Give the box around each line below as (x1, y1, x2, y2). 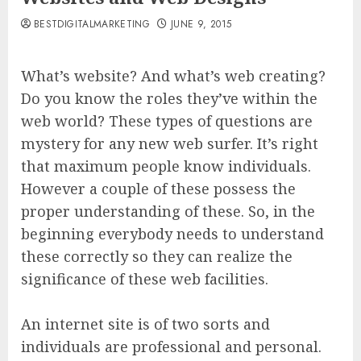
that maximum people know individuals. (21, 156, 311, 176)
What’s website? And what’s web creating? (21, 66, 326, 85)
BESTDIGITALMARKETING (34, 17, 151, 31)
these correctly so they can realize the (21, 247, 293, 266)
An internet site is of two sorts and (21, 314, 270, 334)
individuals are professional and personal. (21, 337, 322, 356)
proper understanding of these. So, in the (21, 201, 315, 221)
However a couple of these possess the (21, 179, 296, 198)
